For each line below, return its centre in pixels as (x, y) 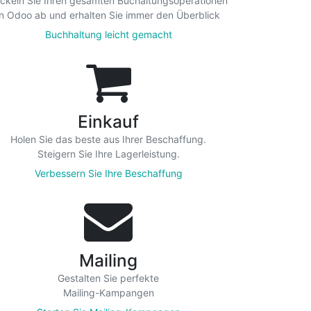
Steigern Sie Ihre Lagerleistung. (108, 154)
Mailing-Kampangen (108, 293)
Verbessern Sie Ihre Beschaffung (108, 173)
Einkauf (108, 121)
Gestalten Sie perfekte (108, 278)
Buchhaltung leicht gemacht (108, 34)
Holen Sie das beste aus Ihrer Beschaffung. (108, 139)
